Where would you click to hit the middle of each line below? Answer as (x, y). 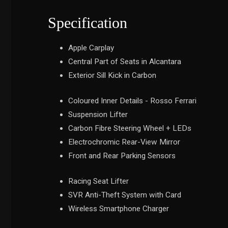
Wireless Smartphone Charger (119, 209)
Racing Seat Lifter (98, 181)
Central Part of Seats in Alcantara (125, 62)
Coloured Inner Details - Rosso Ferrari (132, 101)
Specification (88, 23)
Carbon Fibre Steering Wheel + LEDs (130, 128)
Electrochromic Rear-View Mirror (124, 142)
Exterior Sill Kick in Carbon (112, 75)
